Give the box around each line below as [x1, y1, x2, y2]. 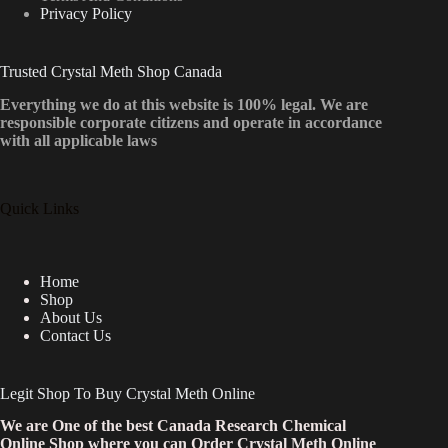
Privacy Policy [40, 4, 132, 22]
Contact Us [40, 326, 111, 344]
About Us [40, 308, 102, 326]
